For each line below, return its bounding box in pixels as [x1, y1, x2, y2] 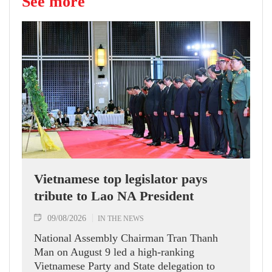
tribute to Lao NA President [34, 188, 194, 203]
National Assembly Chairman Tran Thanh [34, 231, 218, 244]
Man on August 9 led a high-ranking [34, 245, 194, 258]
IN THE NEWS [98, 213, 144, 223]
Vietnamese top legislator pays [34, 171, 208, 186]
